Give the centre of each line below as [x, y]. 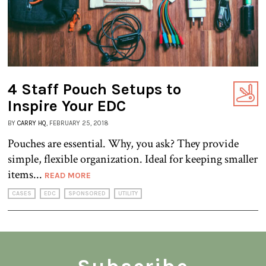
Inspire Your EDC [67, 106]
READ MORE [68, 176]
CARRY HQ [32, 123]
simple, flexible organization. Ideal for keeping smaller [133, 159]
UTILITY [128, 194]
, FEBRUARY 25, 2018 [77, 123]
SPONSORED [87, 194]
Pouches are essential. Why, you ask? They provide [123, 144]
